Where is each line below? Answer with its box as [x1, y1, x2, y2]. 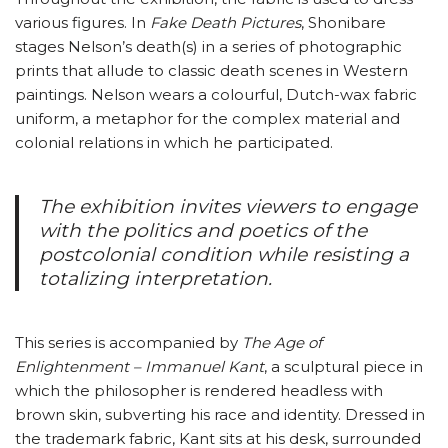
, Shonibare [301, 13, 386, 33]
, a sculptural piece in [264, 357, 423, 377]
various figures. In [15, 13, 150, 33]
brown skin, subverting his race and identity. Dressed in [15, 405, 425, 425]
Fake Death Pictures [150, 13, 301, 33]
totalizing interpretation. [39, 267, 272, 291]
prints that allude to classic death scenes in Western [15, 61, 408, 81]
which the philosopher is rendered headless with [15, 381, 383, 401]
